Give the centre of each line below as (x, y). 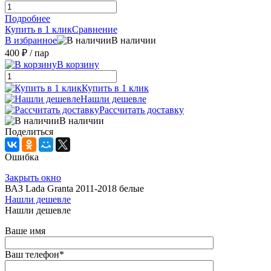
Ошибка (22, 157)
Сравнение (95, 30)
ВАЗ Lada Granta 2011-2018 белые (74, 189)
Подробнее (28, 19)
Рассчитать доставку (142, 110)
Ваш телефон (32, 255)
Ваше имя (25, 231)
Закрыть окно (33, 178)
